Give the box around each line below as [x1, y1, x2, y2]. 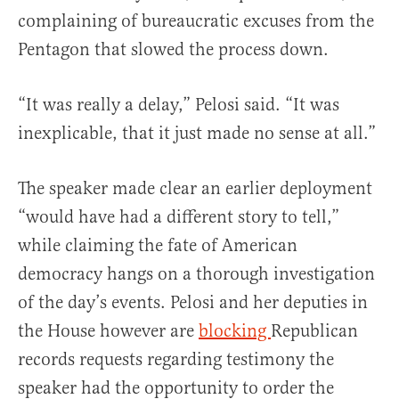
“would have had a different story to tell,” [18, 205, 339, 228]
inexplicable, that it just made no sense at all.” [18, 121, 376, 144]
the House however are [18, 319, 199, 342]
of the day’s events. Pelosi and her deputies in [18, 290, 368, 313]
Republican [271, 319, 358, 342]
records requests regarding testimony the [18, 347, 334, 370]
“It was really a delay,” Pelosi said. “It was [18, 93, 339, 116]
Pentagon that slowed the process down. [18, 37, 329, 61]
